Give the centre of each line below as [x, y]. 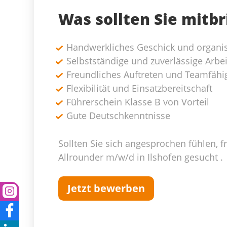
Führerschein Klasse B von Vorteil [138, 102]
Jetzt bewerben [106, 188]
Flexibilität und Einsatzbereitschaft [139, 88]
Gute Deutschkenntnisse [118, 116]
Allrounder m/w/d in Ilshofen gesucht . [141, 157]
